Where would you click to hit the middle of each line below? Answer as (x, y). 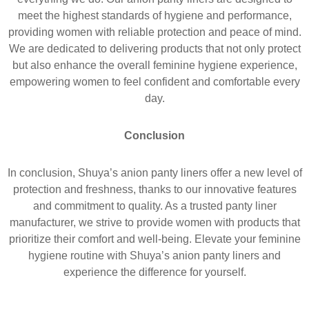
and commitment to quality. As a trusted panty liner (154, 206)
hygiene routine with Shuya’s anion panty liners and (154, 256)
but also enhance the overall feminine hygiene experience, (154, 65)
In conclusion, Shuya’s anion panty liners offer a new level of (154, 173)
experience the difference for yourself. (154, 272)
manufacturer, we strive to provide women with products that (154, 222)
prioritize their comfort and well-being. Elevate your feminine (154, 239)
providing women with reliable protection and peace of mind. (154, 32)
